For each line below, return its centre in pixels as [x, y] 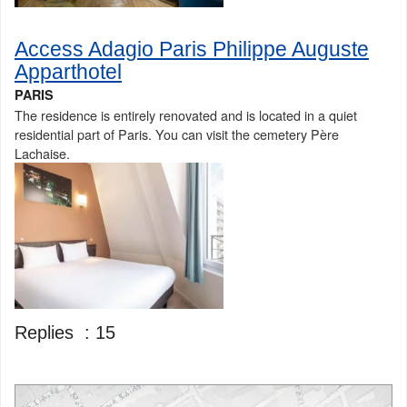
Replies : [55, 333]
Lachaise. [42, 154]
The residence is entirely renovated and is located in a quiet [186, 115]
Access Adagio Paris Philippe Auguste [192, 50]
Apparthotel [68, 72]
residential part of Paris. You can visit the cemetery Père [177, 134]
